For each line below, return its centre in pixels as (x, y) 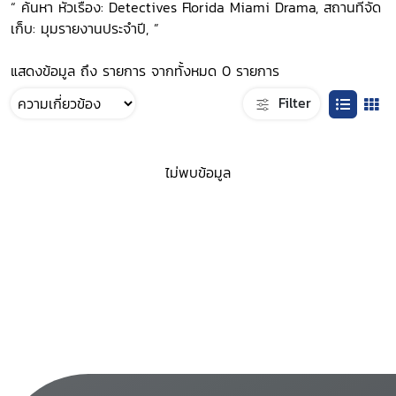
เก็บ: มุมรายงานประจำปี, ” (85, 28)
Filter (292, 102)
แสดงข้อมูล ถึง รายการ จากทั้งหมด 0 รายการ (145, 71)
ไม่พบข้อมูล (198, 173)
